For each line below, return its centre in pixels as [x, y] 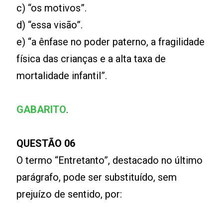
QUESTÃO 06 [46, 143]
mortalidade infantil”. [62, 76]
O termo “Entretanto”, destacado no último [110, 160]
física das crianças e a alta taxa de [91, 59]
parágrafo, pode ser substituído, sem [97, 177]
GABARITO [42, 110]
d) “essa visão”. [50, 25]
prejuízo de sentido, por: [69, 194]
